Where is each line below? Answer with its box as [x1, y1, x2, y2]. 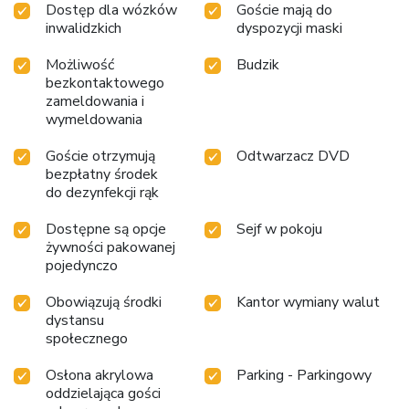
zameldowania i [46, 90, 144, 111]
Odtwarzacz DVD [236, 145, 350, 166]
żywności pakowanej [46, 236, 175, 257]
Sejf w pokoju [236, 218, 322, 239]
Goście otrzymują [46, 145, 155, 166]
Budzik [236, 54, 279, 75]
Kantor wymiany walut [236, 291, 380, 312]
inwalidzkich [46, 17, 121, 38]
